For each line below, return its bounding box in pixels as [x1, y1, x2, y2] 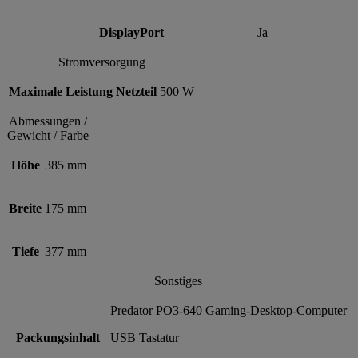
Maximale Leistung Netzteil [9, 84, 157, 98]
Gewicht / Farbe [6, 128, 89, 142]
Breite [9, 201, 42, 215]
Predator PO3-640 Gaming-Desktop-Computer [110, 303, 347, 317]
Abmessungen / [8, 113, 87, 128]
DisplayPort [99, 25, 164, 39]
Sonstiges [153, 273, 202, 288]
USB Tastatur [110, 330, 179, 344]
